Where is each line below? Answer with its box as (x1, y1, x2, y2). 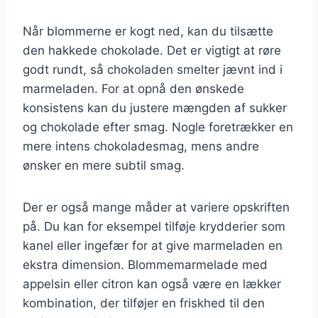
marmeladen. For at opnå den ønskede (23, 81, 244, 96)
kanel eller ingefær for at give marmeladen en (23, 238, 283, 253)
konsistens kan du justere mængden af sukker (23, 100, 287, 115)
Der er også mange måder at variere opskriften (23, 199, 290, 214)
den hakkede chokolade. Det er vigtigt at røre (23, 43, 281, 57)
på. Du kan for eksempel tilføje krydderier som (23, 219, 285, 234)
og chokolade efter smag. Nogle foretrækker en (23, 119, 293, 134)
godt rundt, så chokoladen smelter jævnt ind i (23, 62, 283, 77)
